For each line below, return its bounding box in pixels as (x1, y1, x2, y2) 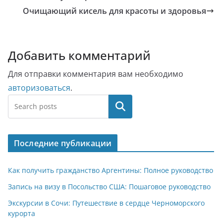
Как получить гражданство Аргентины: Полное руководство (8, 166, 213, 175)
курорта (8, 209, 35, 219)
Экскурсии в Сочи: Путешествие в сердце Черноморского (8, 198, 205, 208)
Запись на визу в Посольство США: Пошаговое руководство (8, 182, 211, 192)
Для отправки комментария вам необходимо (8, 68, 183, 80)
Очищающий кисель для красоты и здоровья (23, 5, 206, 17)
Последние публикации (14, 138, 112, 149)
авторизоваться (8, 82, 70, 94)
